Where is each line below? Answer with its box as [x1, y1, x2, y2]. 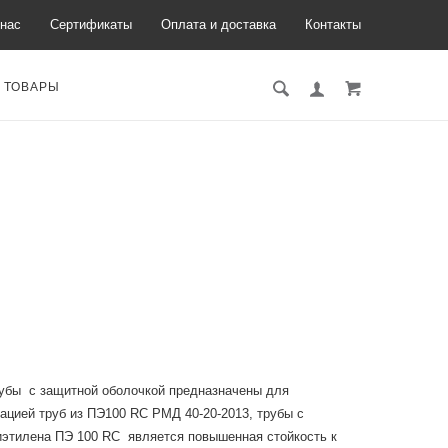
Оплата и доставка [161, 17, 276, 32]
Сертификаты [50, 17, 132, 32]
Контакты [305, 17, 361, 32]
